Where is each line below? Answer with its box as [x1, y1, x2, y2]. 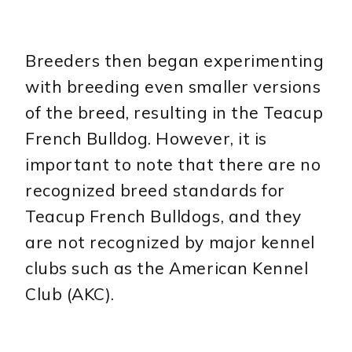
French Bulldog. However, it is [25, 128, 267, 149]
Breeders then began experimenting [25, 50, 324, 71]
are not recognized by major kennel [25, 232, 315, 253]
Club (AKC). [25, 284, 115, 305]
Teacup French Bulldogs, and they [25, 206, 302, 227]
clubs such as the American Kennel [25, 258, 309, 279]
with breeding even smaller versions [25, 76, 321, 97]
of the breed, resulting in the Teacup [25, 102, 324, 123]
